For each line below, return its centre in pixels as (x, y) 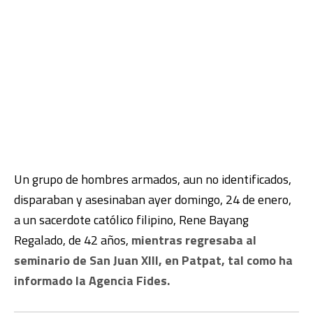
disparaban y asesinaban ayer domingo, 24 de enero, (153, 199)
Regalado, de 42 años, (73, 240)
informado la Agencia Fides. (92, 280)
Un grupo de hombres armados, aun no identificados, (153, 179)
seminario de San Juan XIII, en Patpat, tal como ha (153, 260)
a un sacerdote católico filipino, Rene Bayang (131, 219)
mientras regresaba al (194, 240)
